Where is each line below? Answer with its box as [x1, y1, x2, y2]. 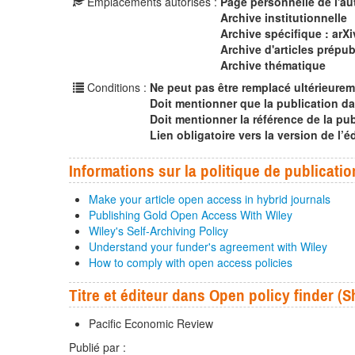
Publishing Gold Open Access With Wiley [89, 207, 292, 223]
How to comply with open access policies [89, 254, 292, 271]
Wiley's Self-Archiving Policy [89, 223, 228, 239]
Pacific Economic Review [89, 315, 213, 332]
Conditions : [84, 79, 150, 96]
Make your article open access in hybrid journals [89, 191, 330, 208]
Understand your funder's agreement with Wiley [89, 239, 327, 255]
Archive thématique [220, 57, 326, 74]
